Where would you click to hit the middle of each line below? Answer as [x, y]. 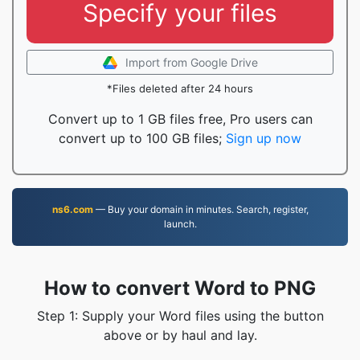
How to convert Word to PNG [180, 288]
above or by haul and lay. [180, 335]
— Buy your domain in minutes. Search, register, [200, 209]
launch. [180, 224]
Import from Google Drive [191, 62]
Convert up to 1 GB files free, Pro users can [180, 119]
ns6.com [72, 209]
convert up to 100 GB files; [142, 138]
